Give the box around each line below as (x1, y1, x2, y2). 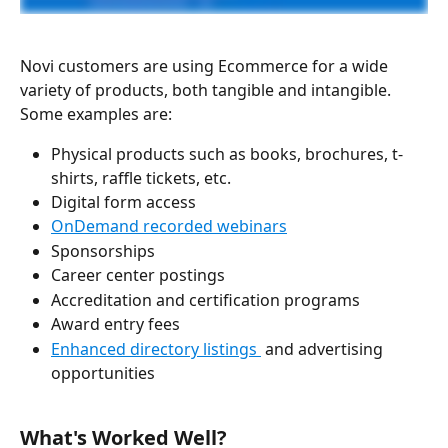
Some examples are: (20, 102, 172, 125)
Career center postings (51, 264, 225, 287)
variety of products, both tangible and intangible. (20, 78, 395, 101)
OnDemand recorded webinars (51, 215, 287, 238)
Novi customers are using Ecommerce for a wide (20, 54, 392, 77)
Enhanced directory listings (51, 337, 261, 360)
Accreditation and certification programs (51, 288, 364, 311)
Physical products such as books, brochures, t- (51, 142, 403, 165)
